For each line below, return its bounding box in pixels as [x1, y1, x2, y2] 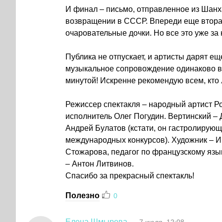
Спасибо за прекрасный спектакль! [65, 171, 194, 180]
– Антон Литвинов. [65, 160, 134, 168]
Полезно [65, 191, 100, 200]
